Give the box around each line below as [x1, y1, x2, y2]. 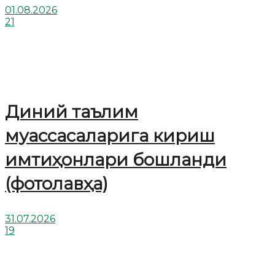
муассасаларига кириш [5, 125, 215, 146]
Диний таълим [5, 101, 138, 122]
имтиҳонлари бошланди [5, 149, 227, 170]
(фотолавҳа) [5, 172, 108, 194]
